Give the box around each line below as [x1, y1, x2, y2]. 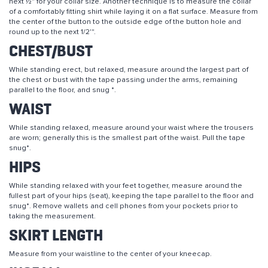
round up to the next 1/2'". [9, 28, 96, 36]
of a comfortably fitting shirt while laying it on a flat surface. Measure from [9, 7, 258, 16]
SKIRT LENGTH [9, 228, 103, 244]
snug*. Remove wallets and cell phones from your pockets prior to [9, 202, 238, 210]
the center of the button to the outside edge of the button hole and [9, 17, 241, 26]
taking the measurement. [9, 212, 96, 220]
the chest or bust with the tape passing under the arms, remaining [9, 75, 237, 84]
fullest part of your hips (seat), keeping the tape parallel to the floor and [9, 191, 254, 200]
